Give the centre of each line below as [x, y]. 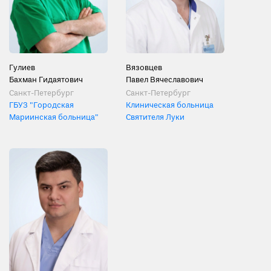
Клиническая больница [170, 105]
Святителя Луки [155, 117]
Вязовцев [144, 68]
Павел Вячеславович [165, 80]
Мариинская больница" [54, 117]
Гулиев [22, 68]
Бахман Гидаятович [46, 80]
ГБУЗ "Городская [41, 105]
